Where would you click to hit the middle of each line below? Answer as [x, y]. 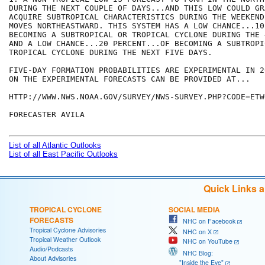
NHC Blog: [195, 253]
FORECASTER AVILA [47, 115]
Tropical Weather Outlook [65, 240]
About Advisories [53, 258]
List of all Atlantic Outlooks [55, 146]
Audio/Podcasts [51, 249]
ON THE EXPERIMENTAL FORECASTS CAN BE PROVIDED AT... [130, 79]
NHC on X [195, 231]
